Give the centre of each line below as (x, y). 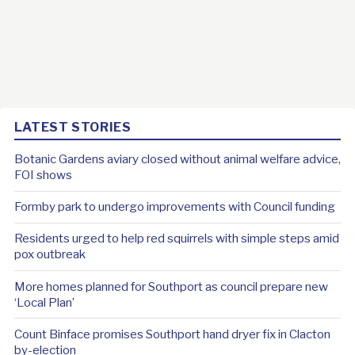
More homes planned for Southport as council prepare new (171, 286)
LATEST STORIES (73, 127)
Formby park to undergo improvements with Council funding (174, 207)
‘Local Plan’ (44, 302)
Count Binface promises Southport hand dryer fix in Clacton (172, 334)
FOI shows (43, 175)
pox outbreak (50, 254)
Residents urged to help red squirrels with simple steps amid (176, 239)
